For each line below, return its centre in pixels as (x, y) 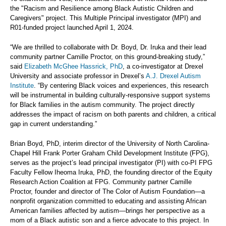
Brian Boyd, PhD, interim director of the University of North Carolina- (110, 144)
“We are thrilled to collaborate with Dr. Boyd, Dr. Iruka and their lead (108, 47)
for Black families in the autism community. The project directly (102, 105)
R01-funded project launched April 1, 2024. (72, 28)
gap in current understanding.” (53, 124)
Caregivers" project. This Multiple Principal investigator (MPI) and (105, 18)
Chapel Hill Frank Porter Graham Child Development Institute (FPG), (110, 153)
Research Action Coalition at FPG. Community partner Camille (101, 182)
